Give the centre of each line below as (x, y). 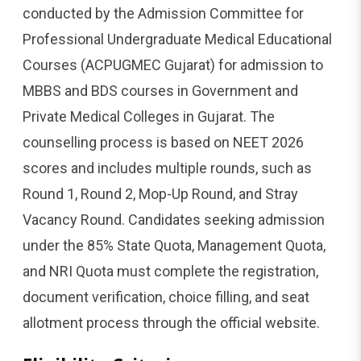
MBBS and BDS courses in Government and (160, 90)
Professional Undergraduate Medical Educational (177, 39)
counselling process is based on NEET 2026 (163, 142)
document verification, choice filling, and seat (166, 297)
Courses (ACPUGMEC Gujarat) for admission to (173, 64)
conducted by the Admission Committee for (163, 13)
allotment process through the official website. (171, 322)
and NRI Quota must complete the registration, (170, 271)
